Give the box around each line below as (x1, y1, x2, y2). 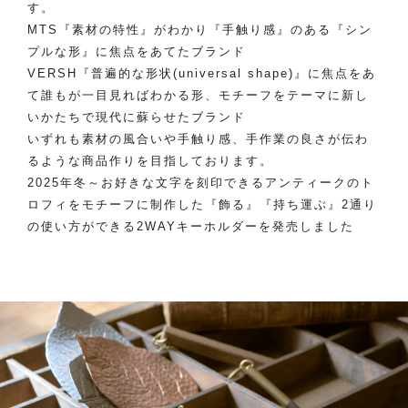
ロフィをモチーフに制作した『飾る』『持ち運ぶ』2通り (27, 198, 377, 211)
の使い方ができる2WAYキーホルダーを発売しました (27, 219, 354, 233)
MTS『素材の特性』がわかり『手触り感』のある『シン (27, 23, 372, 36)
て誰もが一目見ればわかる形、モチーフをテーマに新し (27, 88, 369, 102)
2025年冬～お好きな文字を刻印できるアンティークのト (27, 176, 374, 189)
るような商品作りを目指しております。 (27, 154, 273, 168)
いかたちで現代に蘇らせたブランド (27, 110, 246, 124)
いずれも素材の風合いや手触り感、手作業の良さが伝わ (27, 132, 369, 146)
